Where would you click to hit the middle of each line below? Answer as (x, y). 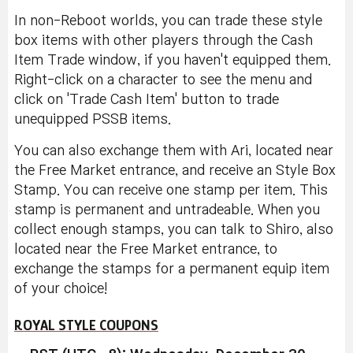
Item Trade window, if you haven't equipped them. (173, 61)
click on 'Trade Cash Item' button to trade (147, 100)
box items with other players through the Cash (163, 41)
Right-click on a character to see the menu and (163, 80)
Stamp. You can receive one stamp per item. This (171, 191)
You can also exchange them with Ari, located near (174, 151)
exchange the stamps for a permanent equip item (172, 269)
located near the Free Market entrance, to (146, 250)
